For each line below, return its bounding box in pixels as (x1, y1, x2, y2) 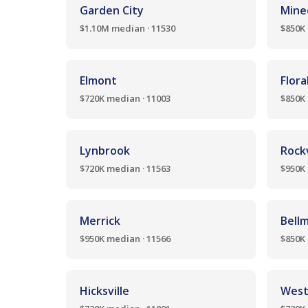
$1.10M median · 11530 (80, 22, 175, 34)
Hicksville (80, 283, 129, 298)
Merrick (80, 213, 120, 228)
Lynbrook (80, 143, 130, 158)
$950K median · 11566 (80, 232, 170, 245)
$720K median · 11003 (80, 92, 170, 104)
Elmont (80, 73, 117, 88)
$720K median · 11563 (80, 162, 170, 175)
